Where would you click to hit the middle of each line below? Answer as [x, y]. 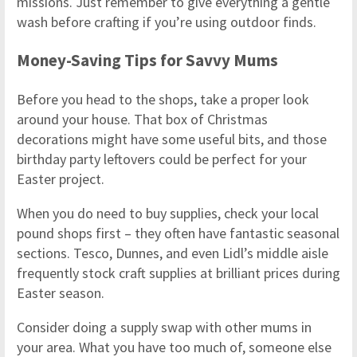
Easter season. [61, 293]
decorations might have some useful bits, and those [172, 139]
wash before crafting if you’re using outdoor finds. [167, 22]
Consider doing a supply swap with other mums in [164, 328]
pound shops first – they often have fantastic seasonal [178, 233]
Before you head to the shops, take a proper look [163, 100]
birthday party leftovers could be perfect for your [162, 159]
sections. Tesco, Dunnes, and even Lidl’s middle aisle [173, 253]
